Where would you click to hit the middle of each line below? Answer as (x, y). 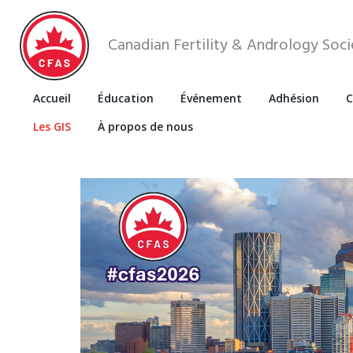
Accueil (52, 98)
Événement (211, 98)
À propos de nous (145, 126)
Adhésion (294, 98)
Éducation (126, 98)
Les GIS (52, 126)
